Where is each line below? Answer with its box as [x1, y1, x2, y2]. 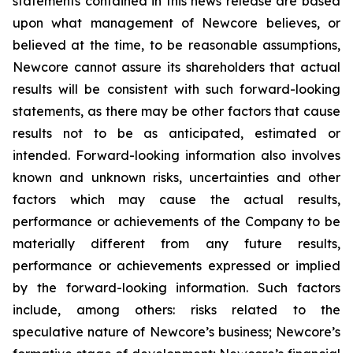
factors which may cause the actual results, [13, 191, 340, 207]
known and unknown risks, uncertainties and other [13, 169, 340, 185]
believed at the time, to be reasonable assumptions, [13, 37, 340, 53]
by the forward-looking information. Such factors [13, 280, 340, 295]
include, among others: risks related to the [13, 302, 340, 318]
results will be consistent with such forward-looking [13, 81, 340, 97]
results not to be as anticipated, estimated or [13, 125, 340, 141]
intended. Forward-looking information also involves [13, 147, 340, 163]
